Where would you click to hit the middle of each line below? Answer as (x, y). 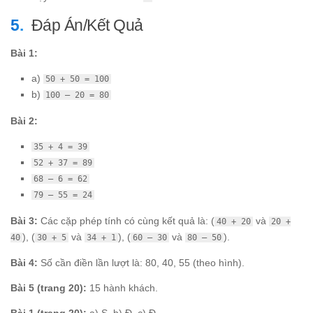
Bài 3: (24, 220)
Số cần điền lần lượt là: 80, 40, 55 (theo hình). (141, 262)
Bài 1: (24, 53)
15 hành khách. (122, 288)
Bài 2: (24, 121)
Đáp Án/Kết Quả (87, 25)
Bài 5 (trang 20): (49, 288)
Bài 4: (24, 262)
